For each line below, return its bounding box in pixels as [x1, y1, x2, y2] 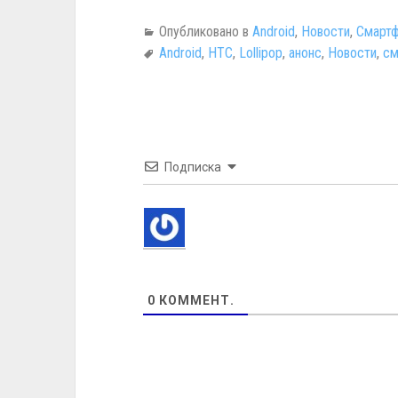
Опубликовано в [158, 23, 252, 40]
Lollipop [238, 44, 283, 61]
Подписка [163, 160, 221, 174]
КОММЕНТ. [155, 293, 235, 307]
